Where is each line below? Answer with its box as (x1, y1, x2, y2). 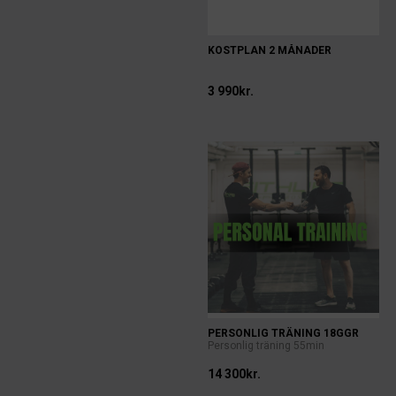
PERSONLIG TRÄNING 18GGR (208, 327, 360, 339)
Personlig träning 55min (208, 339, 325, 352)
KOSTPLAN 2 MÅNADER (208, 44, 332, 57)
